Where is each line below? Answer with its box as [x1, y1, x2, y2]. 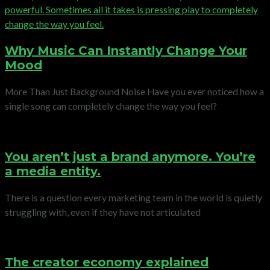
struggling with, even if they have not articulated [5, 206, 201, 218]
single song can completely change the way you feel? [5, 101, 217, 112]
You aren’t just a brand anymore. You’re [5, 149, 256, 164]
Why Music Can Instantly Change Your [5, 43, 247, 58]
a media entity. [5, 163, 101, 178]
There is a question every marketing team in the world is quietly [5, 192, 262, 203]
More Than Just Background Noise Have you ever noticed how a [5, 86, 264, 98]
